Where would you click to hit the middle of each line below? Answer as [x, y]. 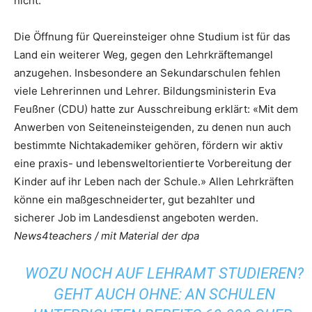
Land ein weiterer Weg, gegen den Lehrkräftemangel [143, 55]
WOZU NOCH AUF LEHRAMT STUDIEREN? [165, 273]
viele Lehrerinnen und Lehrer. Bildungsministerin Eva [145, 91]
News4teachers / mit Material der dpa [107, 236]
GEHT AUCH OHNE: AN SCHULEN [165, 294]
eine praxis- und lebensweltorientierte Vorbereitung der [153, 163]
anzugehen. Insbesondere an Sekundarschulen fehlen [147, 73]
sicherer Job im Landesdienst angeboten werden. [136, 218]
